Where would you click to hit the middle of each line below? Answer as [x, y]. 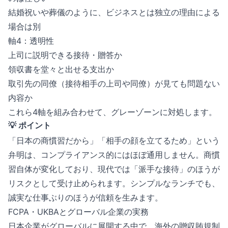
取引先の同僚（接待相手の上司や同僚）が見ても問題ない [114, 83]
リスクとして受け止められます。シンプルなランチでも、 [114, 183]
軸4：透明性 [31, 41]
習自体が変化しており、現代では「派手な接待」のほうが [114, 169]
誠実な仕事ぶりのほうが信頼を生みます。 [85, 197]
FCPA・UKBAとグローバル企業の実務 [78, 212]
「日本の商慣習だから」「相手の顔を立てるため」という [114, 140]
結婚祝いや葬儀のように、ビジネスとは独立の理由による [114, 12]
